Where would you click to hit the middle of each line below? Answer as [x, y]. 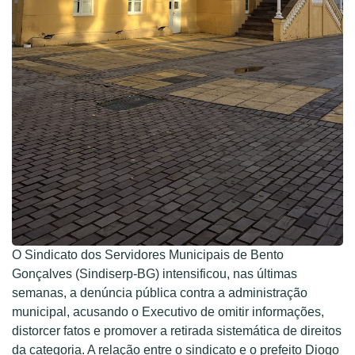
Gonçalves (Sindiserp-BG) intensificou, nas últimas [155, 273]
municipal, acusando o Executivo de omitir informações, [168, 311]
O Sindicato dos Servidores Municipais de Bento [148, 254]
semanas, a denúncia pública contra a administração [160, 292]
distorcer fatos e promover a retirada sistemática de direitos [177, 330]
